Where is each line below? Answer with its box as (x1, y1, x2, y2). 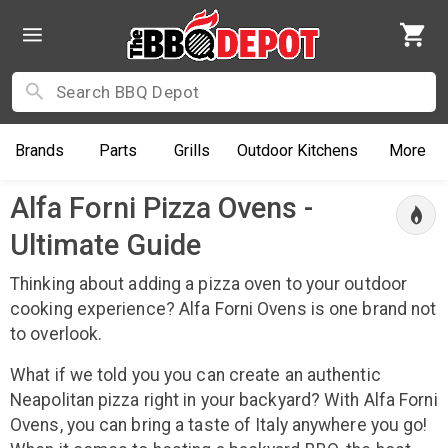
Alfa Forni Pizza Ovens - (10, 190, 313, 225)
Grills (173, 140, 210, 160)
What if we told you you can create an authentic (10, 364, 381, 385)
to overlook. (10, 323, 103, 344)
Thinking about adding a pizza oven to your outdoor (10, 273, 408, 294)
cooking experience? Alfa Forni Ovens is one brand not (10, 298, 437, 319)
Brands (14, 140, 64, 160)
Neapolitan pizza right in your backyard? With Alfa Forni (10, 389, 438, 410)
